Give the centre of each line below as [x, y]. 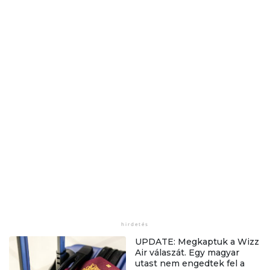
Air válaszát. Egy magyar [187, 252]
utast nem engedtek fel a [190, 263]
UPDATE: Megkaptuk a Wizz [197, 241]
